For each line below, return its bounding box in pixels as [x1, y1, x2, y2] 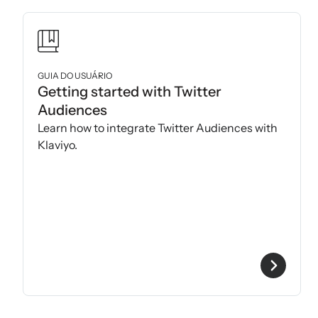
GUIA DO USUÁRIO [38, 70, 112, 82]
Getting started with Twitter [38, 83, 221, 101]
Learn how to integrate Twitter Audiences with [38, 121, 278, 136]
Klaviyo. [38, 138, 77, 153]
